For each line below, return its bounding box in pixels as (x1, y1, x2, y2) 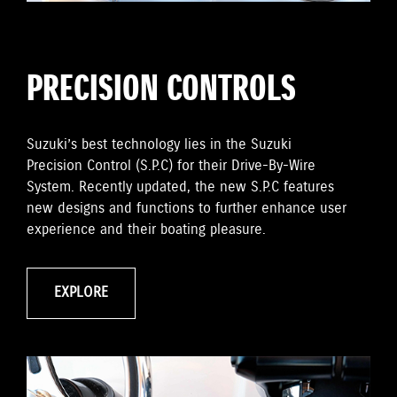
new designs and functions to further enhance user (27, 199, 346, 219)
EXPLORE (54, 284, 108, 303)
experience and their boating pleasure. (27, 221, 266, 240)
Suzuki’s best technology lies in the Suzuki (27, 136, 292, 155)
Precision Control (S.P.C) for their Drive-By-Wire (27, 157, 315, 176)
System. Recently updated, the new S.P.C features (27, 178, 334, 198)
